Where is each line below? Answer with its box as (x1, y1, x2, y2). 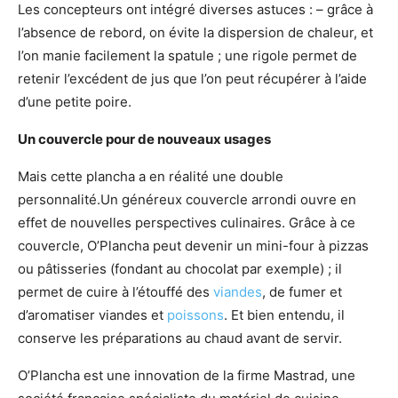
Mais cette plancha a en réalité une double (18, 168, 283, 185)
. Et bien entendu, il (224, 306, 345, 323)
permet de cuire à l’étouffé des (18, 283, 213, 300)
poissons (167, 306, 224, 323)
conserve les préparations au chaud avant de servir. (18, 330, 342, 346)
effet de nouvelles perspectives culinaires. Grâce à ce (18, 214, 355, 231)
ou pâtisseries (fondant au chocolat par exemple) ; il (18, 260, 342, 277)
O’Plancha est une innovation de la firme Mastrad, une (18, 367, 355, 384)
